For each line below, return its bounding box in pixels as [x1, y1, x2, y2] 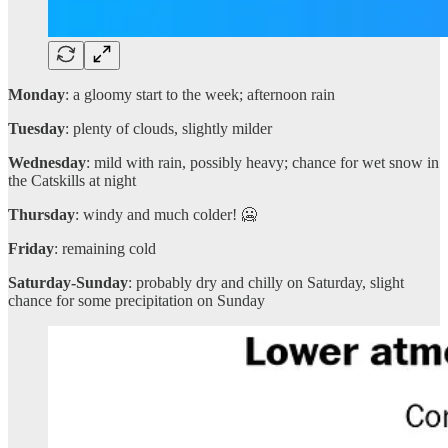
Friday [8, 239, 54, 257]
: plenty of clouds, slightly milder [65, 119, 272, 137]
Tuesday [8, 119, 65, 137]
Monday [8, 85, 65, 103]
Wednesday [8, 153, 86, 171]
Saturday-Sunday [8, 273, 128, 291]
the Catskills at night [8, 171, 136, 189]
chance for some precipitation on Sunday [8, 291, 265, 309]
